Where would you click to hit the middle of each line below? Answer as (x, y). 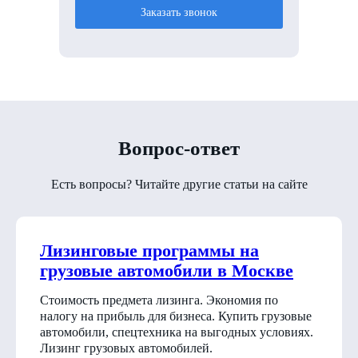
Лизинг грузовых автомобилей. (126, 348)
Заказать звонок (179, 13)
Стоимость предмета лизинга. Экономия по (159, 300)
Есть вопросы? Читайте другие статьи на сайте (179, 184)
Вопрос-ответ (179, 148)
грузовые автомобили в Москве (167, 270)
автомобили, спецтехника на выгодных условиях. (177, 332)
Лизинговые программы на (149, 250)
